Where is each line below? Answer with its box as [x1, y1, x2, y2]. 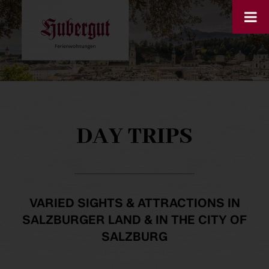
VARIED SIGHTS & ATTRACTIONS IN [29, 196, 240, 211]
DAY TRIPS [76, 122, 193, 152]
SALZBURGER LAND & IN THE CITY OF [22, 213, 247, 228]
